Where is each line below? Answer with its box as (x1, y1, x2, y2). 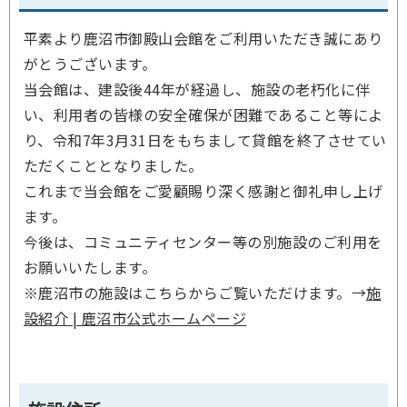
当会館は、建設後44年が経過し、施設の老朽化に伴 (24, 78, 371, 100)
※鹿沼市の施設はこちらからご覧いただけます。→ (24, 282, 367, 303)
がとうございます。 (24, 53, 157, 74)
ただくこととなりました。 (24, 154, 203, 176)
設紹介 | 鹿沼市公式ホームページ (24, 307, 247, 329)
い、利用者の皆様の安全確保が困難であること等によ (24, 104, 383, 125)
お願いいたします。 (24, 256, 157, 278)
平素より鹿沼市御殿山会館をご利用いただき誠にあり (24, 27, 383, 49)
